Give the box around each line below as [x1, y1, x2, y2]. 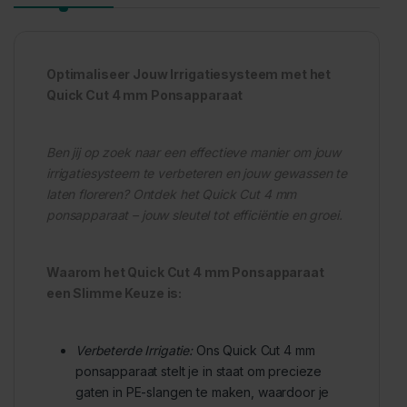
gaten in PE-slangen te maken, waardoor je [75, 383, 330, 400]
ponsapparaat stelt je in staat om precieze [75, 362, 323, 379]
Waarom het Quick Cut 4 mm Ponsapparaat [46, 263, 324, 280]
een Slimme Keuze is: [46, 284, 183, 301]
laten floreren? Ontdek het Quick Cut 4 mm [46, 185, 297, 202]
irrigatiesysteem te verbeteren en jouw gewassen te [46, 164, 347, 181]
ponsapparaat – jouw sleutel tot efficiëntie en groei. [46, 206, 342, 223]
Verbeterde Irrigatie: [75, 342, 194, 358]
